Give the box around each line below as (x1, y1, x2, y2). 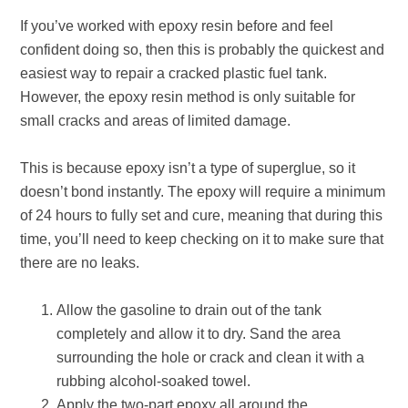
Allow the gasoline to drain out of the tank (56, 302, 322, 318)
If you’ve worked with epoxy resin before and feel (20, 18, 334, 34)
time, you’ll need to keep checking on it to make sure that (20, 231, 384, 247)
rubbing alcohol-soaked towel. (56, 373, 251, 389)
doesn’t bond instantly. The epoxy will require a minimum (20, 184, 386, 199)
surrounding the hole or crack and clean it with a (56, 350, 365, 365)
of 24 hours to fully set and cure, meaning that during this (20, 208, 383, 223)
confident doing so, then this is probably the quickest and (20, 42, 385, 57)
